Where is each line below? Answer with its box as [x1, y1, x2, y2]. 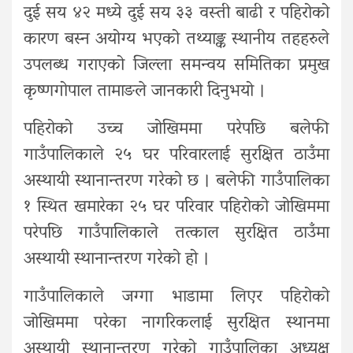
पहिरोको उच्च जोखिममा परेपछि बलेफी [24, 113, 329, 147]
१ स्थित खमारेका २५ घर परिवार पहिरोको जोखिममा [24, 191, 329, 225]
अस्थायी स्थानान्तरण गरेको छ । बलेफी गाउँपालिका [24, 165, 329, 199]
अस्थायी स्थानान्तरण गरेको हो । [24, 243, 210, 277]
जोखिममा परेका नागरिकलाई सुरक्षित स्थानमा [24, 307, 329, 340]
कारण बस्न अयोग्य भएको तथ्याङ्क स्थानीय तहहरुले [24, 23, 329, 57]
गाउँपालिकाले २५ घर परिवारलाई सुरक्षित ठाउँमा [24, 139, 329, 173]
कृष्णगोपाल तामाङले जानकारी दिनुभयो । [24, 75, 266, 109]
